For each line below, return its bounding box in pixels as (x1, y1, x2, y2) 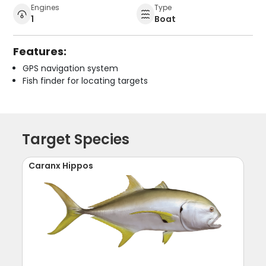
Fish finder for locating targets (23, 74, 148, 87)
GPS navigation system (23, 62, 119, 74)
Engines (31, 2, 60, 12)
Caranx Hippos (28, 159, 94, 172)
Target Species (22, 129, 130, 149)
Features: (13, 43, 67, 59)
